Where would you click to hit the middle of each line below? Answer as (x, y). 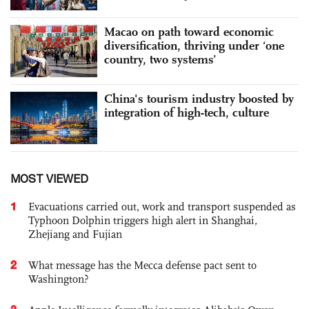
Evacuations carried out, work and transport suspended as (162, 206)
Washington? (59, 279)
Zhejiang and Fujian (75, 234)
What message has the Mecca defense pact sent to (142, 265)
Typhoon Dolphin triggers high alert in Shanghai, (143, 220)
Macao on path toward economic (189, 32)
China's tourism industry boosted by (199, 98)
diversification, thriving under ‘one (194, 46)
